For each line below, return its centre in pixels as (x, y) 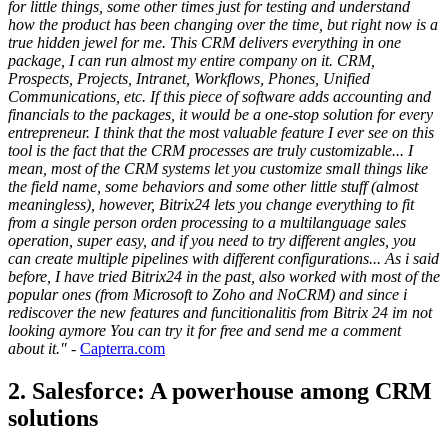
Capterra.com (122, 348)
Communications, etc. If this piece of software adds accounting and (219, 96)
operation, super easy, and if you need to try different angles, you (212, 240)
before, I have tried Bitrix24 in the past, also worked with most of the (224, 276)
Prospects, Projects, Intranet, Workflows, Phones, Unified (189, 78)
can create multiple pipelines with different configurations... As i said (223, 258)
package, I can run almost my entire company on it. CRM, (191, 60)
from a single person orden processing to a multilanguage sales (207, 222)
